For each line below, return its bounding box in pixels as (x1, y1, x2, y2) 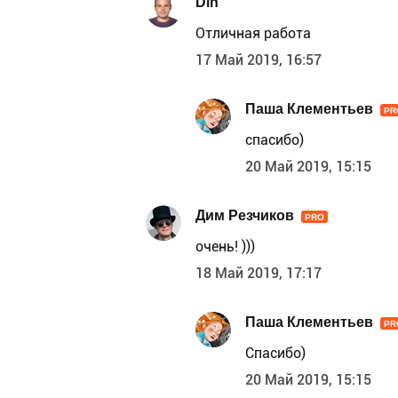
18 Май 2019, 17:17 (195, 264, 322, 282)
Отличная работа (195, 24, 311, 42)
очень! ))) (195, 237, 255, 255)
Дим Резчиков (195, 207, 294, 225)
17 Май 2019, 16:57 (195, 51, 322, 68)
